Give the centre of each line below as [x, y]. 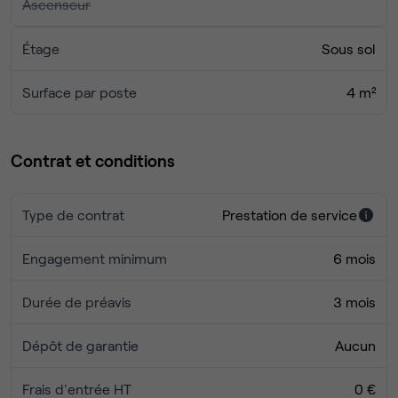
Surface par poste [80, 92]
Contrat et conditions [93, 161]
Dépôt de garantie [80, 346]
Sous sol [349, 49]
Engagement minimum [95, 259]
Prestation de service [290, 215]
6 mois [354, 259]
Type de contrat [73, 215]
